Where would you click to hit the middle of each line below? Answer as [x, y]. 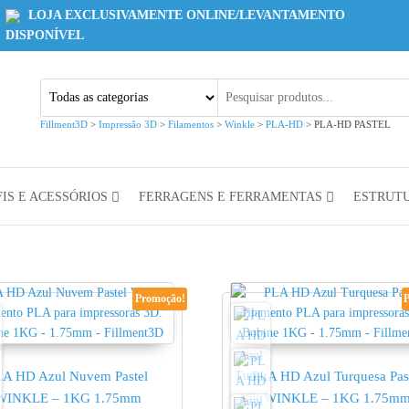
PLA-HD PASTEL [352, 124]
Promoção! [160, 299]
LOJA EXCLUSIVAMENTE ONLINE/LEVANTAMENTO [185, 15]
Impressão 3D [128, 124]
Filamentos [191, 124]
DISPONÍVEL [45, 35]
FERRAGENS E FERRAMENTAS [230, 197]
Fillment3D [64, 124]
